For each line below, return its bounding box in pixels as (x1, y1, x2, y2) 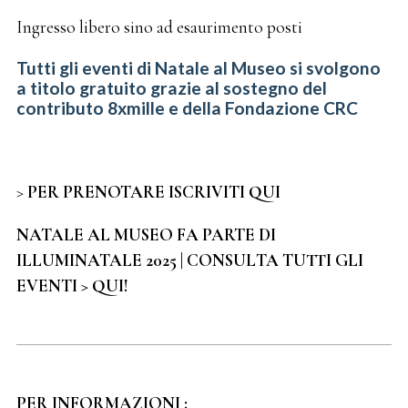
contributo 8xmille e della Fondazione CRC (15, 97, 358, 118)
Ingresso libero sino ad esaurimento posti (15, 16, 302, 39)
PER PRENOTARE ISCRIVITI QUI (26, 180, 280, 203)
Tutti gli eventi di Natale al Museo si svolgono (15, 56, 381, 78)
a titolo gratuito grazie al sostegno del (15, 76, 327, 98)
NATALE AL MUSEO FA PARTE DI (15, 224, 276, 246)
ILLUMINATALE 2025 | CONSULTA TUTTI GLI (15, 250, 363, 271)
